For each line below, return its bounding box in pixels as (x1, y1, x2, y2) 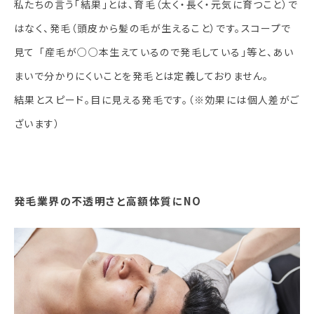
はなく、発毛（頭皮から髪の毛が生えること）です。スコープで (14, 20, 292, 35)
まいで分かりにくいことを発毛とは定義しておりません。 (14, 68, 269, 83)
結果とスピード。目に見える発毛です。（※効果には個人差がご (14, 92, 300, 107)
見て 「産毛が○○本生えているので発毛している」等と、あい (14, 44, 294, 59)
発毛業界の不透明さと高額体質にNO (14, 193, 202, 208)
